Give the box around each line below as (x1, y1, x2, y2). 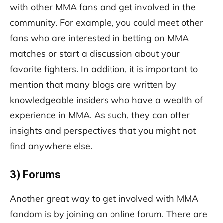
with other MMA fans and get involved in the (10, 1, 196, 13)
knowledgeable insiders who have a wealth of (10, 94, 203, 106)
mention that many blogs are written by (10, 79, 176, 91)
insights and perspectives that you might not (10, 125, 196, 137)
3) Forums (10, 168, 61, 181)
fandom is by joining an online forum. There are (10, 208, 207, 220)
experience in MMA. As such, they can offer (10, 110, 190, 121)
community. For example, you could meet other (10, 17, 203, 29)
